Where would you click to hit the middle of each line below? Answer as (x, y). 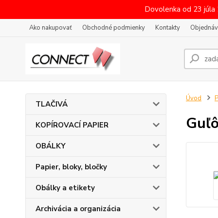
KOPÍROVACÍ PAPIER (72, 125)
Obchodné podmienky (114, 28)
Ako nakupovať (51, 28)
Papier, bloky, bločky (71, 167)
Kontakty (168, 28)
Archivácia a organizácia (78, 209)
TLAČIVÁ (52, 104)
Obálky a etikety (65, 188)
